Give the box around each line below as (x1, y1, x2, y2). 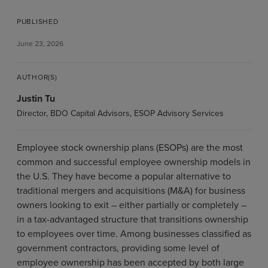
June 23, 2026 (17, 38, 63, 49)
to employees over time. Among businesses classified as (17, 227, 251, 240)
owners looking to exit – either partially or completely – (17, 198, 246, 212)
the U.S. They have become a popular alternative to (17, 169, 231, 183)
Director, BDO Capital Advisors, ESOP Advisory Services (17, 107, 224, 120)
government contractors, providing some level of (17, 241, 220, 255)
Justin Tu (17, 92, 55, 106)
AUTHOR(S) (17, 72, 57, 83)
